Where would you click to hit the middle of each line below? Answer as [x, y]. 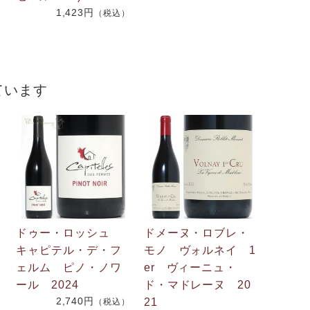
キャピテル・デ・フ [69, 250]
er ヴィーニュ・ [190, 267]
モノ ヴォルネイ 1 [200, 250]
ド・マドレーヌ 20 [198, 284]
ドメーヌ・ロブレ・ [197, 232]
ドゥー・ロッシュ [69, 232]
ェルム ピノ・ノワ [69, 267]
